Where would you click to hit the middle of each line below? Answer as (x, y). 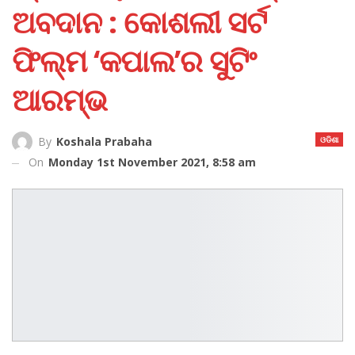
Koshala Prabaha (104, 141)
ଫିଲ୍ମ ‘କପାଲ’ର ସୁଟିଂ (134, 60)
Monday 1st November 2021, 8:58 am (152, 162)
